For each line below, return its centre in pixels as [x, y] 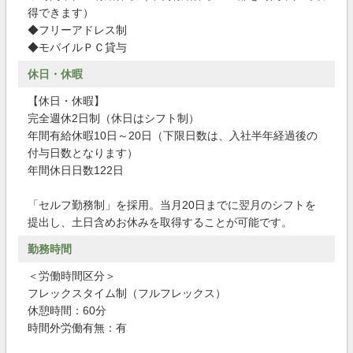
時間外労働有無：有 [77, 328]
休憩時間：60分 [67, 310]
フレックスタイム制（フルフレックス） [127, 293]
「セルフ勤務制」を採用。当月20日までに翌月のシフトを [172, 205]
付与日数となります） [83, 153]
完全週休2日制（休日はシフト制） [113, 118]
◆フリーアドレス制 [77, 30]
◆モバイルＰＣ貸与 [77, 47]
